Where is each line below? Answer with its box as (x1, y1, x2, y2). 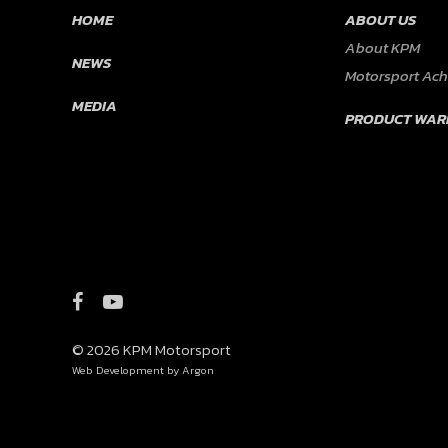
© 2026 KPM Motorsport (72, 337, 231, 361)
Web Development (72, 361, 164, 378)
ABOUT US (345, 7, 416, 31)
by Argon (164, 361, 214, 378)
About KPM (345, 35, 420, 59)
